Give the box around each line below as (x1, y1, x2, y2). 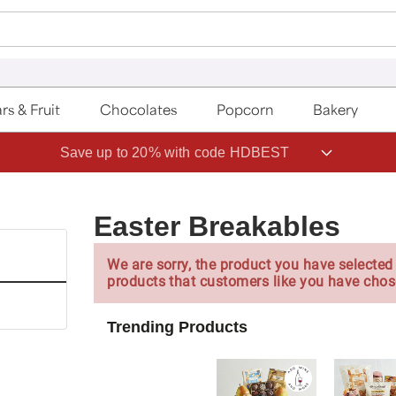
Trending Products (107, 317, 248, 336)
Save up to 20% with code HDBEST (59, 144, 290, 160)
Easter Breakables (94, 209, 341, 242)
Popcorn (216, 100, 274, 119)
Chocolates (100, 100, 178, 119)
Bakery (313, 100, 359, 119)
